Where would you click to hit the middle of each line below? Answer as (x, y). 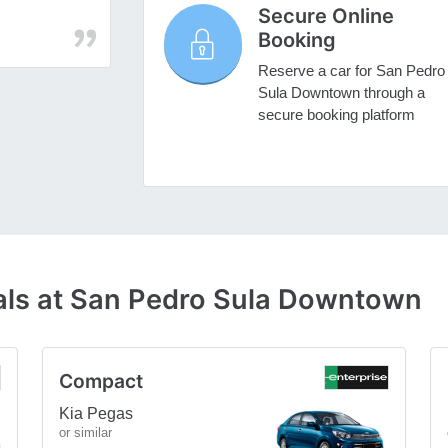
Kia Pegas (96, 413)
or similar (85, 432)
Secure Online (325, 16)
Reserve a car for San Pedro (351, 71)
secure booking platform (336, 115)
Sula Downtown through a (341, 93)
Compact (101, 380)
